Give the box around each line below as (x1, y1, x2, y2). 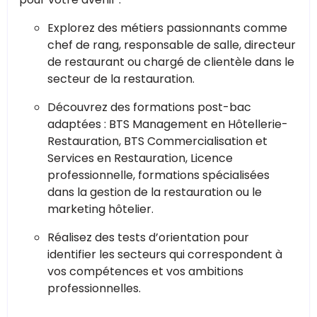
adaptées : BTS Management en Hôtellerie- (47, 115, 288, 132)
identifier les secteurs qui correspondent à (47, 246, 282, 263)
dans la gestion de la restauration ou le (47, 183, 262, 200)
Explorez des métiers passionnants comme (47, 19, 287, 36)
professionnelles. (47, 279, 141, 296)
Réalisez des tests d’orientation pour (47, 229, 249, 246)
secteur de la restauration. (47, 70, 195, 87)
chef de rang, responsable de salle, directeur (47, 36, 296, 53)
